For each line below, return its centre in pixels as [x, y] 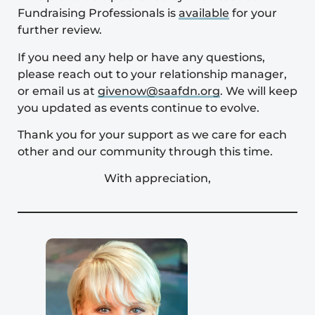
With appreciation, [157, 179]
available [204, 13]
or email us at [58, 91]
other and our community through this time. [145, 151]
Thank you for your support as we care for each [152, 134]
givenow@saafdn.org [159, 91]
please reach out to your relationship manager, [152, 74]
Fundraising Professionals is [98, 13]
